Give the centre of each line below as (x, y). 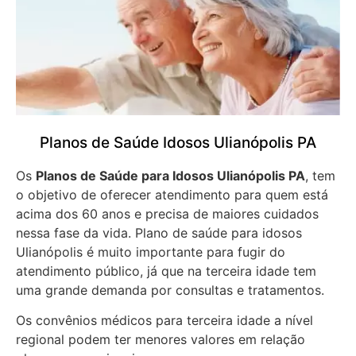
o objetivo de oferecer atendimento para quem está (172, 194)
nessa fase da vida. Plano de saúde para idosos (159, 232)
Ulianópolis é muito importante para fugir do (151, 252)
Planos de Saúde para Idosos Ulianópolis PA (170, 175)
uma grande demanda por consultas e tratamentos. (172, 290)
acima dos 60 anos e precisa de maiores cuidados (167, 213)
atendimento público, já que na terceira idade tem (166, 271)
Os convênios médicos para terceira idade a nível (164, 321)
